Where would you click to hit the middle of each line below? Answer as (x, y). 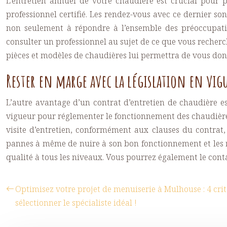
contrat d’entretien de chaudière (155, 102)
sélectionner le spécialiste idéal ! (76, 203)
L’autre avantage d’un (50, 102)
